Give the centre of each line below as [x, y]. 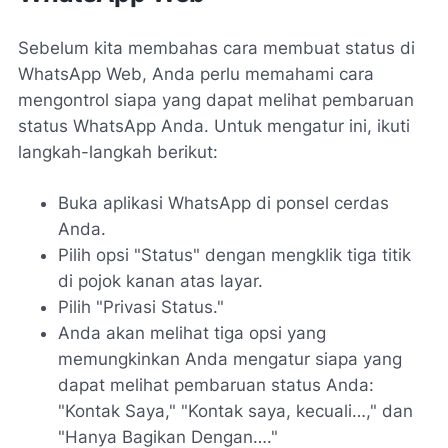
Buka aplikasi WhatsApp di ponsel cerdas [223, 202]
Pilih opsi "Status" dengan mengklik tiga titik [234, 254]
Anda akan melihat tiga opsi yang [192, 332]
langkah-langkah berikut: [118, 151]
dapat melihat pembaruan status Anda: [216, 384]
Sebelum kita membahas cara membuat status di [216, 47]
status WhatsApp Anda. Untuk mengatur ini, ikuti [214, 125]
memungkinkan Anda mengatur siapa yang [230, 358]
